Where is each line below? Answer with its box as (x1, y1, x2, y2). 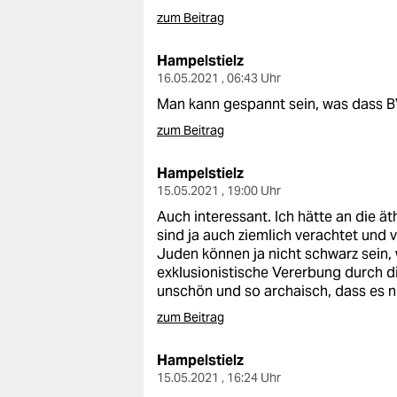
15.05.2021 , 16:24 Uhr (157, 370, 281, 385)
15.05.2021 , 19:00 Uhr (157, 183, 281, 198)
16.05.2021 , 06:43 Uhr (157, 70, 281, 86)
